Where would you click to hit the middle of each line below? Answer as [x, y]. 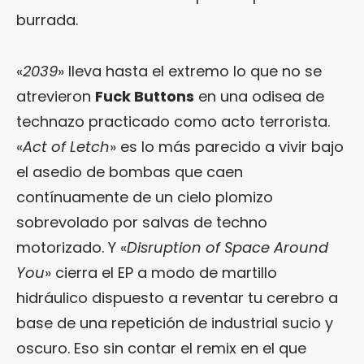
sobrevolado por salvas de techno [142, 222]
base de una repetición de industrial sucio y [175, 323]
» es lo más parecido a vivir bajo [227, 146]
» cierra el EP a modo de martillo [161, 272]
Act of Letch [66, 146]
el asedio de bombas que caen [130, 171]
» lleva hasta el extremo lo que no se [190, 71]
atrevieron [56, 96]
